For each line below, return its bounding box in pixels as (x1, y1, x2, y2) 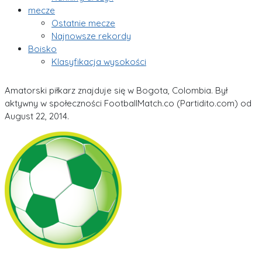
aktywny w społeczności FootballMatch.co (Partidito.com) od (5, 97, 251, 109)
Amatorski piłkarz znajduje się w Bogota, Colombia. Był (5, 84, 227, 96)
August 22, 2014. (5, 110, 69, 122)
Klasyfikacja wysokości (51, 56, 146, 67)
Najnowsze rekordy (51, 30, 131, 42)
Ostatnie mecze (51, 18, 115, 29)
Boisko (28, 43, 57, 54)
